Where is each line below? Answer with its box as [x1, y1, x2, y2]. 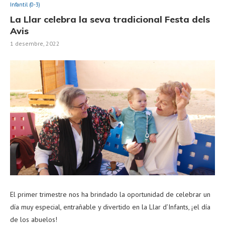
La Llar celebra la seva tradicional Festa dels [10, 14, 210, 25]
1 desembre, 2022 [10, 40, 60, 47]
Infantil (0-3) [10, 1, 40, 8]
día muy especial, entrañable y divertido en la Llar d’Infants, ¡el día [10, 202, 210, 212]
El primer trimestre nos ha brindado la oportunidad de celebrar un [10, 190, 210, 199]
